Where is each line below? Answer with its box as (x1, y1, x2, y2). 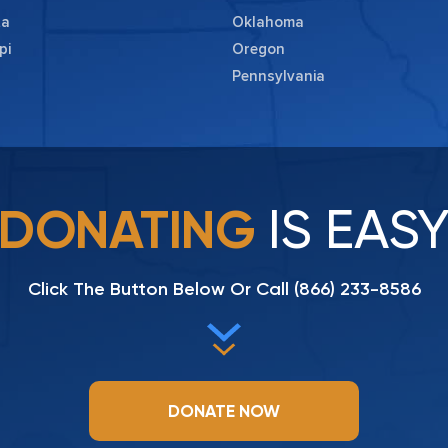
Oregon (232, 40, 285, 59)
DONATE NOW (168, 401, 280, 422)
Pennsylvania (232, 67, 325, 86)
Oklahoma (232, 13, 304, 32)
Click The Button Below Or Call (27, 278, 294, 301)
